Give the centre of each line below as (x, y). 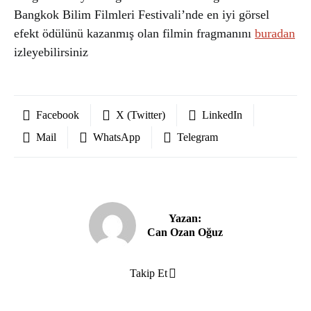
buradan (275, 33)
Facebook (58, 115)
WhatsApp (117, 137)
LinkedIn (222, 115)
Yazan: (185, 218)
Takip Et (148, 273)
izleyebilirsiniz (51, 52)
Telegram (197, 137)
